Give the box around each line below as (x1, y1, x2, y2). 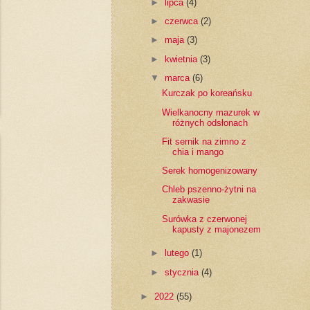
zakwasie (172, 194, 210, 206)
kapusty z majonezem (172, 224, 261, 235)
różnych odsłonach (172, 117, 248, 128)
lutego (164, 248, 192, 259)
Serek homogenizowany (161, 165, 257, 176)
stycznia (164, 266, 201, 277)
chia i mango (172, 146, 224, 157)
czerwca (164, 16, 201, 27)
